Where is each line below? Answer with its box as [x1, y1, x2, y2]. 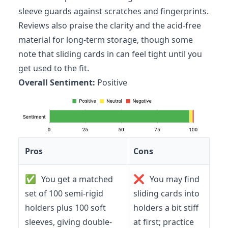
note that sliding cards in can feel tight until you [18, 48, 202, 60]
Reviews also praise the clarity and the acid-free [18, 19, 201, 31]
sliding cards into [133, 187, 199, 199]
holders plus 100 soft [25, 202, 106, 213]
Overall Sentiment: [18, 76, 95, 88]
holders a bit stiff [133, 202, 198, 213]
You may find [148, 173, 199, 185]
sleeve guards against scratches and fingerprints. [18, 5, 209, 17]
